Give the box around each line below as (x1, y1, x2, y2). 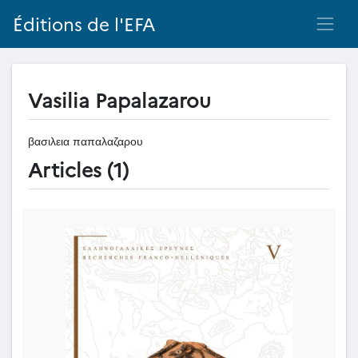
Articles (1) (28, 155, 129, 182)
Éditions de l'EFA (13, 11, 156, 37)
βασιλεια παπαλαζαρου (28, 133, 143, 149)
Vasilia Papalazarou (28, 86, 211, 113)
